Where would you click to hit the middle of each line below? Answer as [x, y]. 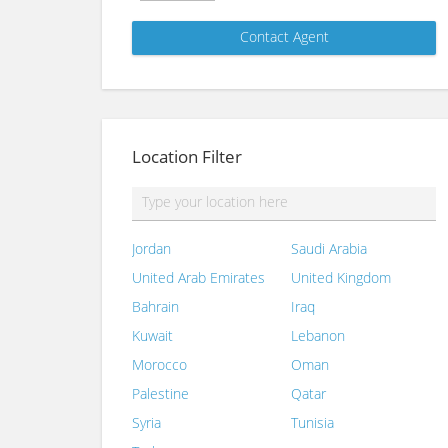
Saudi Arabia [329, 248]
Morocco [159, 364]
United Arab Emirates [198, 277]
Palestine [160, 393]
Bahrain [155, 306]
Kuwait [152, 335]
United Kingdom [341, 277]
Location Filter [187, 156]
